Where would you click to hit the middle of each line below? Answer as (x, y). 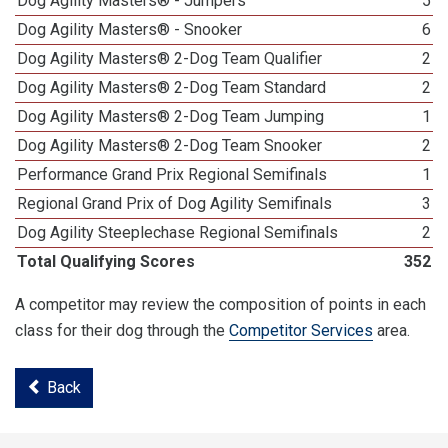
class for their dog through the (122, 330)
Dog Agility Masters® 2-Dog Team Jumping (171, 116)
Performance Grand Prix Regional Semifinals (172, 174)
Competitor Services (301, 330)
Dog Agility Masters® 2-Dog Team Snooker (170, 145)
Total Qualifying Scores (106, 261)
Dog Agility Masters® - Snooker (130, 29)
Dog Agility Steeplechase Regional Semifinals (178, 232)
